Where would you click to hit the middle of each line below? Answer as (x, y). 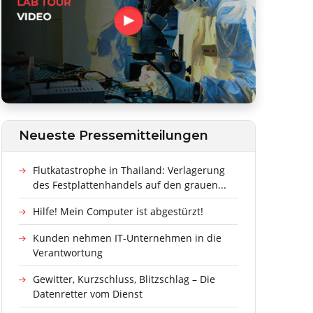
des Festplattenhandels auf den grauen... (129, 184)
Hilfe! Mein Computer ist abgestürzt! (118, 211)
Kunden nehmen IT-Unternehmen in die (127, 238)
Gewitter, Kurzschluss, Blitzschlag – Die (124, 279)
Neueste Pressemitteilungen (113, 135)
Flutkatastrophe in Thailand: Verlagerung (129, 170)
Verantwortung (67, 252)
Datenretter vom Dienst (87, 293)
